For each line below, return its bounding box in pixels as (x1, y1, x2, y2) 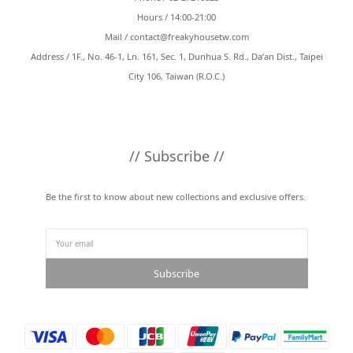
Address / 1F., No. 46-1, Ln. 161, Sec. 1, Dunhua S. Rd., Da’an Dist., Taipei (30, 50, 323, 62)
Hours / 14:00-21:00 (137, 11, 216, 23)
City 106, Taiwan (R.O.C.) (128, 70, 225, 82)
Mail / (104, 31, 130, 43)
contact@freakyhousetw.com (129, 31, 249, 43)
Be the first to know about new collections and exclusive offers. (45, 191, 308, 203)
